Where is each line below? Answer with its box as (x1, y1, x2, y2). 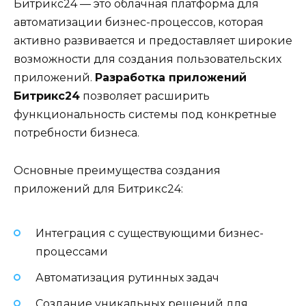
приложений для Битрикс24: (14, 182, 183, 195)
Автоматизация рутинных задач (36, 271, 219, 285)
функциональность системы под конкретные (14, 108, 277, 122)
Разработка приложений (95, 71, 247, 85)
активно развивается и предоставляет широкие (14, 34, 292, 48)
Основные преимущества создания (14, 163, 221, 177)
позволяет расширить (80, 89, 210, 103)
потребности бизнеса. (14, 126, 139, 140)
